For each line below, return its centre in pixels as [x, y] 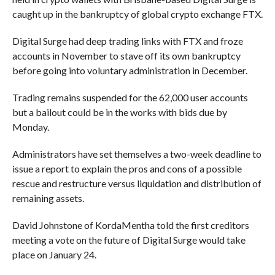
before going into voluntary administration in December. [130, 70]
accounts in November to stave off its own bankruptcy [126, 56]
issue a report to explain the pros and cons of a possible [127, 168]
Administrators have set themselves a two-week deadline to [137, 154]
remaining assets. [48, 198]
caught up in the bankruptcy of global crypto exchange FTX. [137, 14]
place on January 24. [54, 254]
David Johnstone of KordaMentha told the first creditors [130, 225]
